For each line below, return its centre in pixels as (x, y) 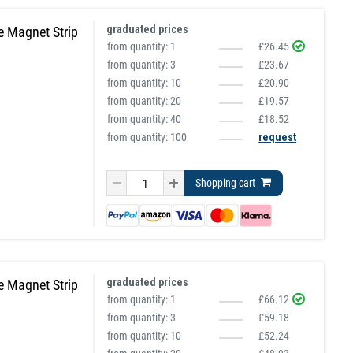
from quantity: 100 (147, 137)
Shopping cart (226, 183)
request (278, 137)
